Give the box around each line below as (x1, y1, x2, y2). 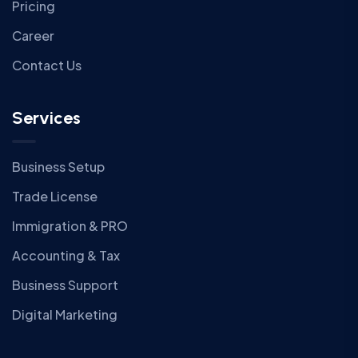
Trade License (12, 188, 97, 205)
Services (12, 107, 81, 129)
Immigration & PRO (12, 217, 128, 235)
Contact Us (12, 57, 82, 74)
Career (12, 27, 54, 45)
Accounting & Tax (12, 247, 120, 265)
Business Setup (12, 158, 105, 176)
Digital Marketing (12, 306, 117, 324)
